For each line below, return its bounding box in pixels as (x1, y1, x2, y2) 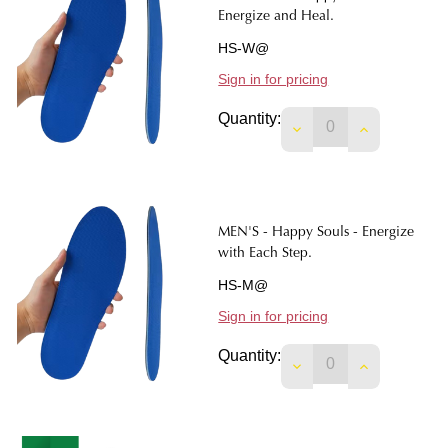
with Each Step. (218, 247, 313, 262)
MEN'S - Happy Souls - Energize (218, 226, 415, 241)
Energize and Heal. (218, 10, 335, 25)
